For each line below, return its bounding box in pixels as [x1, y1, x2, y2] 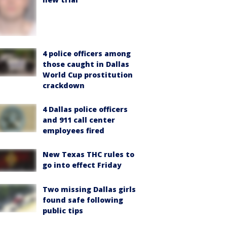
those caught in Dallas [43, 59, 129, 69]
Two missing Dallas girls [43, 184, 136, 195]
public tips [43, 206, 83, 216]
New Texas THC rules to [43, 149, 134, 159]
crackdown [43, 80, 85, 90]
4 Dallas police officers [43, 104, 128, 114]
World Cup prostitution [43, 69, 133, 80]
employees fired [43, 125, 104, 135]
